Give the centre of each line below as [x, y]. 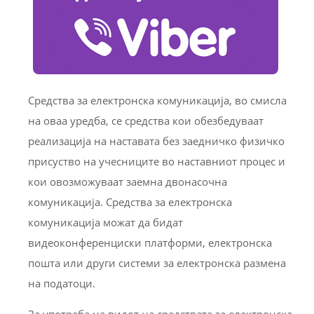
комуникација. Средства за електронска [130, 202]
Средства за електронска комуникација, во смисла [157, 101]
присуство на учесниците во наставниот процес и [157, 162]
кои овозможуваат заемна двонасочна [128, 182]
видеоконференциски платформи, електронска [150, 243]
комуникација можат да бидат [105, 223]
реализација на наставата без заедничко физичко [156, 141]
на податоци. [62, 284]
